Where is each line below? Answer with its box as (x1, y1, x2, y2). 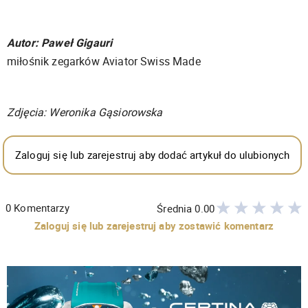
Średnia (157, 201, 195, 215)
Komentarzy (14, 201, 69, 215)
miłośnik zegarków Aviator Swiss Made (7, 54, 201, 69)
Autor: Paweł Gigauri (7, 35, 113, 51)
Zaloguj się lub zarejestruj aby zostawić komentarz (34, 219, 274, 233)
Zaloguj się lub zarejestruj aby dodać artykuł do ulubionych (15, 148, 290, 162)
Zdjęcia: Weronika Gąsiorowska (7, 104, 163, 120)
